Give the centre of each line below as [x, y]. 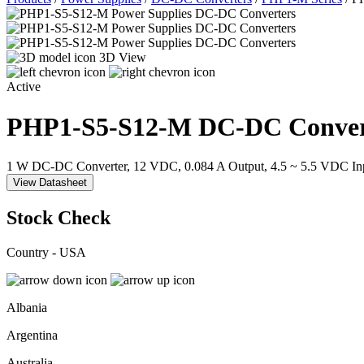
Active [24, 87]
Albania [27, 307]
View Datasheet [50, 183]
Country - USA [46, 252]
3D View [123, 58]
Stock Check [58, 218]
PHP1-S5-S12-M [102, 126]
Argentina [32, 335]
